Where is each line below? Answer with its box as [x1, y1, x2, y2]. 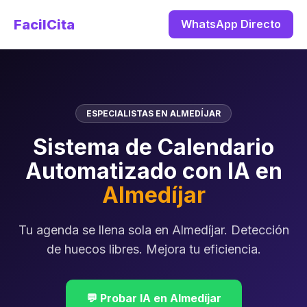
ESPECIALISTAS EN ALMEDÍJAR [86, 108, 221, 119]
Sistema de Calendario [33, 134, 274, 160]
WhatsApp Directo [181, 17, 281, 31]
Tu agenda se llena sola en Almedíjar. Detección [18, 223, 289, 237]
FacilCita [14, 16, 75, 33]
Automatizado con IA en [25, 158, 282, 184]
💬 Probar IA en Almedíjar [86, 291, 221, 305]
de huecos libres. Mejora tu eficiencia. [46, 242, 261, 256]
